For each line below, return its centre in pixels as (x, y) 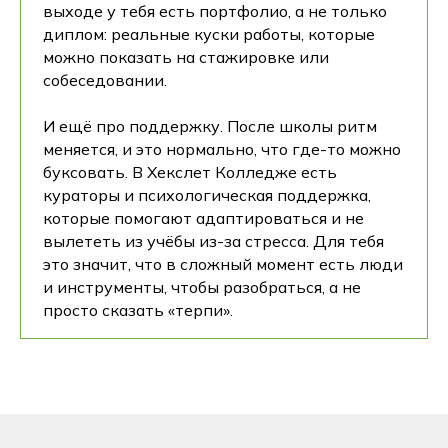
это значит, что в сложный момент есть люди (223, 263)
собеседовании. (105, 79)
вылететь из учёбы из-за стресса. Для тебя (213, 240)
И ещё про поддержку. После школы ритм (210, 125)
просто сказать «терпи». (138, 309)
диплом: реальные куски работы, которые (209, 33)
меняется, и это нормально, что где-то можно (222, 148)
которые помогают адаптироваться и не (203, 217)
